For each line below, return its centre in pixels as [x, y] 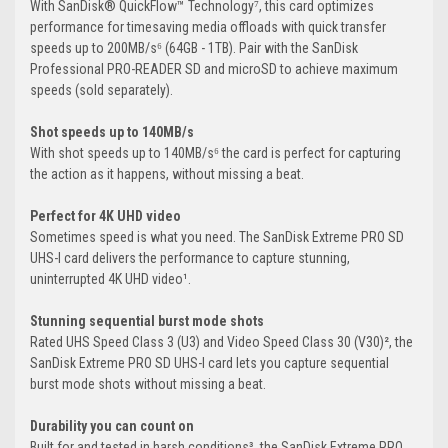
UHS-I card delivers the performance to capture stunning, [190, 258]
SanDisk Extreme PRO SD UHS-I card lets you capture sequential [209, 363]
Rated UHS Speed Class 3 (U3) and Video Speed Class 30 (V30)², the [221, 342]
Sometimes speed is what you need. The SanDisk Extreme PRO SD [217, 237]
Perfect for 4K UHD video [105, 216]
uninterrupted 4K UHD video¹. [110, 279]
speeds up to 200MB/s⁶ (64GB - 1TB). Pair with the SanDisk [194, 48]
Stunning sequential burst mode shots [147, 321]
